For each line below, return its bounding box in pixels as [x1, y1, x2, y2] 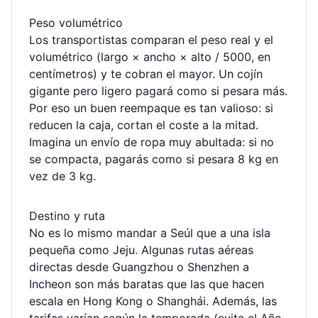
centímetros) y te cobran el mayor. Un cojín [29, 67, 263, 81]
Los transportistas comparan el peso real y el [29, 33, 273, 47]
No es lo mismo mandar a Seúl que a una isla [29, 226, 270, 240]
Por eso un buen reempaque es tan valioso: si [29, 101, 273, 115]
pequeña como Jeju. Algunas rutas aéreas [29, 243, 253, 257]
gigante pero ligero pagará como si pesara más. [29, 84, 287, 98]
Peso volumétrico [29, 16, 123, 30]
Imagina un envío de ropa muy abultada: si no [29, 135, 274, 149]
